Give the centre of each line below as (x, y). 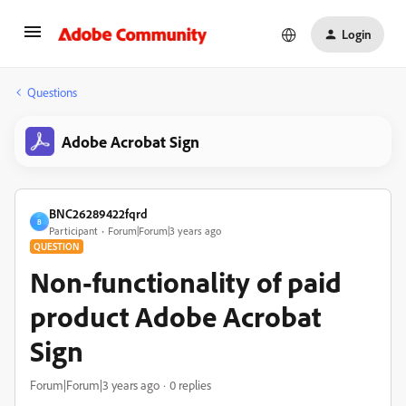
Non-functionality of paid (186, 282)
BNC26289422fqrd (98, 213)
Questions (52, 92)
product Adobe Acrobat (175, 316)
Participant (73, 231)
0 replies (190, 385)
